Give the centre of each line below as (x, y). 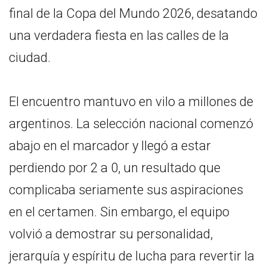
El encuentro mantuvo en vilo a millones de (131, 101)
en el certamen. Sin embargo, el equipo (119, 212)
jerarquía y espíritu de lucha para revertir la (132, 256)
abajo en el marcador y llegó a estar (110, 145)
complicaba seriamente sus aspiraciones (126, 190)
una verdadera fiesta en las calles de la (119, 35)
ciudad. (30, 57)
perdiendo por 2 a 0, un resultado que (115, 167)
